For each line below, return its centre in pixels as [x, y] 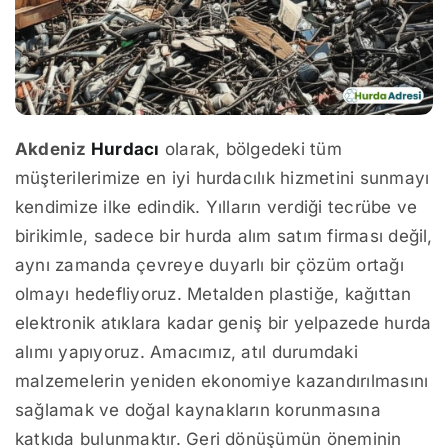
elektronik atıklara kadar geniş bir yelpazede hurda [223, 322]
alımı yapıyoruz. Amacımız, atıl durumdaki [186, 351]
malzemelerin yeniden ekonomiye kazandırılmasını [222, 380]
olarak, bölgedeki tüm [250, 148]
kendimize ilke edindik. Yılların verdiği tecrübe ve [216, 206]
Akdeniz [53, 148]
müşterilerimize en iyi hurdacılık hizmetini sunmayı [222, 177]
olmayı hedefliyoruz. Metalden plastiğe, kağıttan [213, 293]
